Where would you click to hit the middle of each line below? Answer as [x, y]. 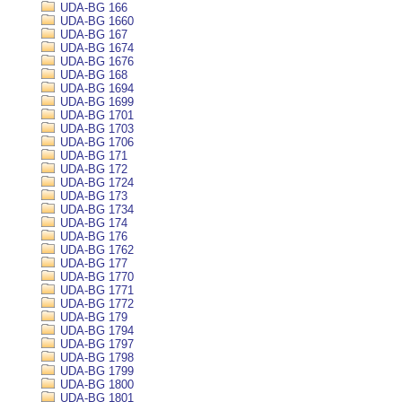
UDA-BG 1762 [95, 250]
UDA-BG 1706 [95, 142]
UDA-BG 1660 [95, 21]
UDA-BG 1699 [95, 102]
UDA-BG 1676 [95, 61]
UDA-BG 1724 [95, 183]
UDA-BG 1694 [95, 88]
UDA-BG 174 [92, 223]
